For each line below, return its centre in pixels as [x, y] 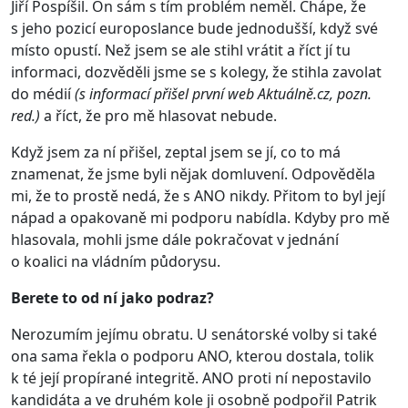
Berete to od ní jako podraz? [112, 297]
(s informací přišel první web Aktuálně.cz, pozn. [223, 93]
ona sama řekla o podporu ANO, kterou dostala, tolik [193, 356]
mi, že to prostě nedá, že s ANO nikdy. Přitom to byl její [198, 195]
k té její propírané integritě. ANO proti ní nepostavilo [191, 377]
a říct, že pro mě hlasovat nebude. [158, 115]
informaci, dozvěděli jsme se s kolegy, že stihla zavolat [196, 71]
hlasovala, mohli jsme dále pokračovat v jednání [175, 239]
